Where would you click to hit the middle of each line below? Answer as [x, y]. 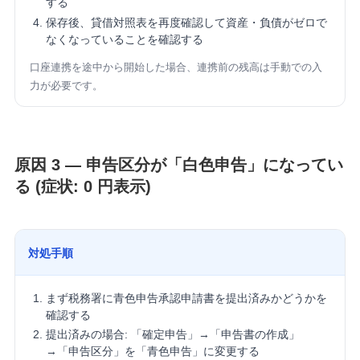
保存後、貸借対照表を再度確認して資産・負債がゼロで [186, 22]
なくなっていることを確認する [124, 39]
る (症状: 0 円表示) [82, 186]
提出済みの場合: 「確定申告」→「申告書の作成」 [172, 335]
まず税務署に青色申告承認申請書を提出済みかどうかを [186, 298]
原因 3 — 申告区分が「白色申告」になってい [178, 164]
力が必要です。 [66, 85]
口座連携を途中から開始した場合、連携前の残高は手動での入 [176, 67]
